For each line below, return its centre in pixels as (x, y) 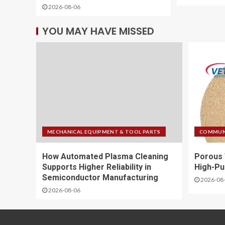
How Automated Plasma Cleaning (105, 156)
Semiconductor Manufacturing (100, 178)
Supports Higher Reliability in (97, 167)
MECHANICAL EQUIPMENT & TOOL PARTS (104, 132)
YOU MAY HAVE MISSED (98, 31)
